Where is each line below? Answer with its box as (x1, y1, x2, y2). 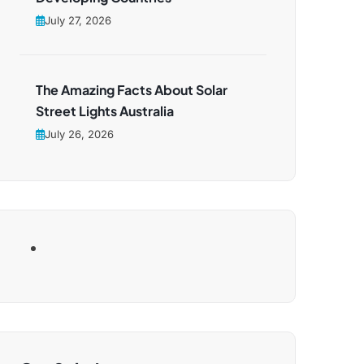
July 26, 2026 (45, 128, 114, 141)
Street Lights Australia (36, 102, 174, 119)
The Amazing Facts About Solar (36, 81, 227, 98)
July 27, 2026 (45, 14, 111, 27)
